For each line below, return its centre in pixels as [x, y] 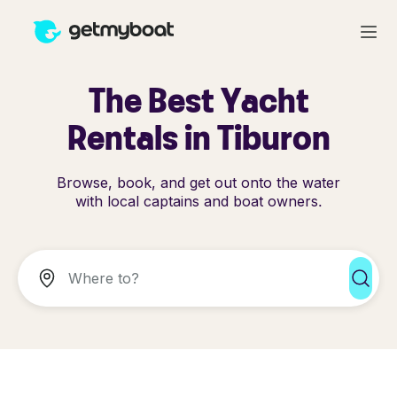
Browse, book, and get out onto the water [198, 183]
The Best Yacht [198, 100]
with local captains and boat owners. [198, 201]
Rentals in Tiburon [198, 137]
